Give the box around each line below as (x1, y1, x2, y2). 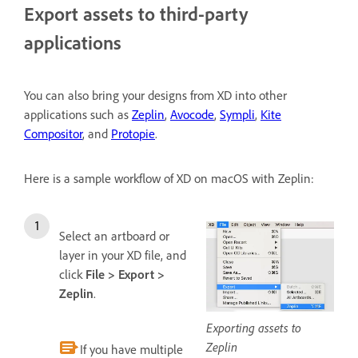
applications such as (24, 105, 132, 122)
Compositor (24, 125, 82, 141)
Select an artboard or (59, 227, 169, 244)
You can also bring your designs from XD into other (24, 86, 287, 103)
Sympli (220, 105, 255, 122)
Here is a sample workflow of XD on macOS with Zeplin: (24, 169, 314, 186)
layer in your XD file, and (59, 246, 186, 263)
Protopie (111, 125, 155, 141)
